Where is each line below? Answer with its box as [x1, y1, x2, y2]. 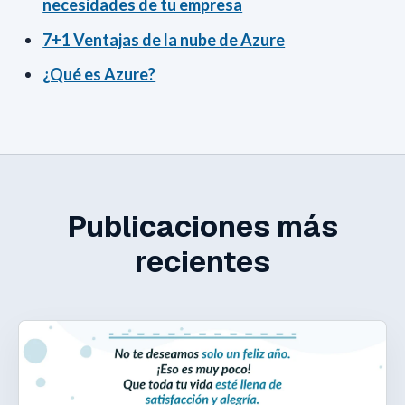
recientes [135, 242, 270, 282]
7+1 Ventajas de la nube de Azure [42, 29, 286, 50]
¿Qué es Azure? [42, 63, 156, 84]
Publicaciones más [67, 207, 338, 247]
